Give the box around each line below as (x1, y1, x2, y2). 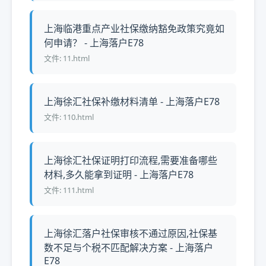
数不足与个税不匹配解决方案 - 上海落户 (44, 241, 213, 254)
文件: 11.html (44, 53, 90, 64)
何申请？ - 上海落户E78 (44, 36, 144, 49)
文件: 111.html (44, 185, 94, 195)
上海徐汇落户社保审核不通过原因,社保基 (44, 227, 217, 240)
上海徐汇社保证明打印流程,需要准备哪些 (44, 154, 217, 167)
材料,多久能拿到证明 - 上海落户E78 (44, 168, 194, 181)
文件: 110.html (44, 112, 94, 122)
